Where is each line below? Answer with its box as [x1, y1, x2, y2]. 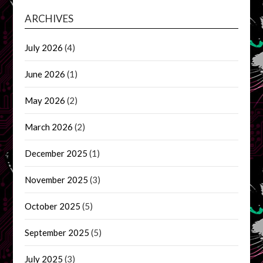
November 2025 [25, 174, 89, 185]
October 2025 [25, 200, 81, 211]
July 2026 [25, 42, 63, 53]
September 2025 [25, 227, 90, 238]
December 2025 [25, 147, 88, 159]
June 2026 [25, 68, 66, 79]
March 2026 [25, 121, 73, 132]
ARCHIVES [25, 12, 74, 25]
